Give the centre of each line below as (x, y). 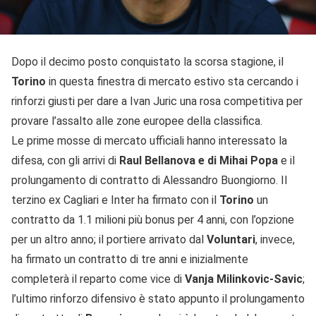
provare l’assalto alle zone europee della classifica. (137, 121)
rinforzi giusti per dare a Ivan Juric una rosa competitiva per (157, 101)
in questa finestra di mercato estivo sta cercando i (172, 81)
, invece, (275, 239)
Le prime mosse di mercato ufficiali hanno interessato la (149, 140)
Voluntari (231, 239)
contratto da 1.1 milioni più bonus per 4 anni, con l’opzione (153, 219)
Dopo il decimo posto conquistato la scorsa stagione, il (147, 61)
